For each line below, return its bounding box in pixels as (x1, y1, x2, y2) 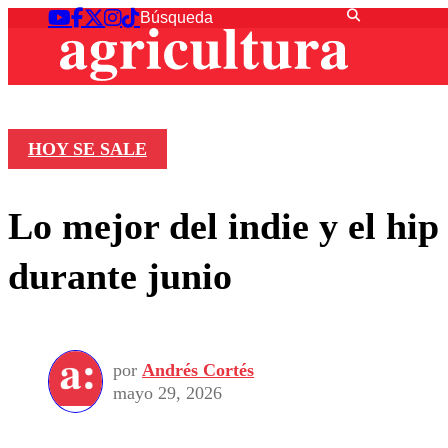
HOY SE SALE (27, 139, 147, 160)
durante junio (8, 254, 232, 297)
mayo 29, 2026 (113, 382, 222, 403)
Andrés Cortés (142, 359, 254, 380)
